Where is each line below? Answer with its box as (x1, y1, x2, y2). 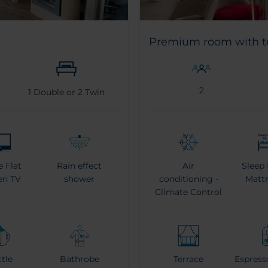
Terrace (173, 253, 204, 264)
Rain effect (57, 160, 102, 171)
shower (64, 173, 95, 184)
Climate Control (155, 186, 223, 197)
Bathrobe (59, 253, 99, 264)
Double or (31, 86, 78, 98)
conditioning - (159, 173, 218, 184)
